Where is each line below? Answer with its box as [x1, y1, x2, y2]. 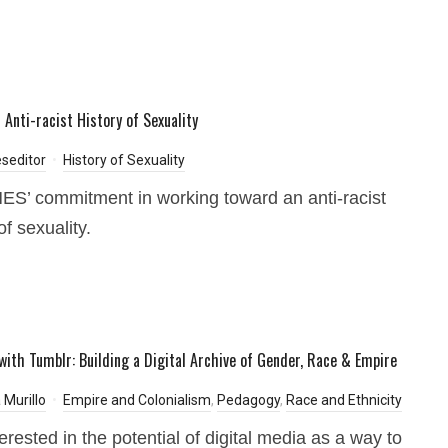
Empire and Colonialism [63, 392, 211, 408]
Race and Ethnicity [286, 392, 402, 408]
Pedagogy [217, 392, 280, 408]
